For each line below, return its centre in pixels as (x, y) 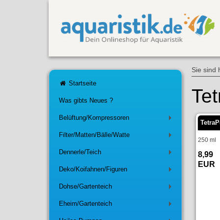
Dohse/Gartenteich (85, 187)
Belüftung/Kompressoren (94, 118)
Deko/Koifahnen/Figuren (93, 169)
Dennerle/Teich (80, 152)
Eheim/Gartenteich (85, 204)
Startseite (81, 83)
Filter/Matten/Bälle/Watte (94, 135)
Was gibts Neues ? (86, 101)
